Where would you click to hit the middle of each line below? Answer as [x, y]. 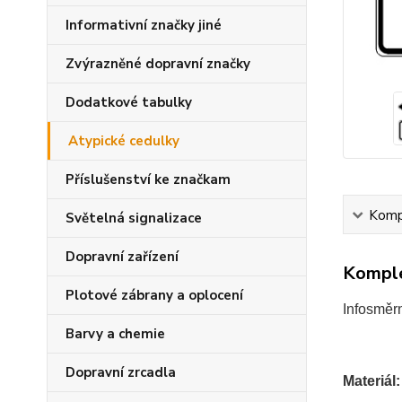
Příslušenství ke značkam [148, 179]
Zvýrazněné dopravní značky [158, 64]
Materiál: [371, 381]
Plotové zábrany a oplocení [154, 295]
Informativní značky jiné [144, 25]
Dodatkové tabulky [129, 102]
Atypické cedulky [124, 141]
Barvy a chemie [115, 334]
